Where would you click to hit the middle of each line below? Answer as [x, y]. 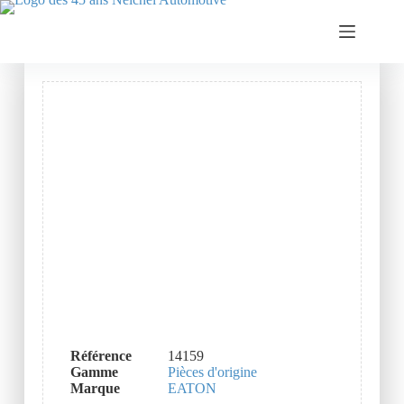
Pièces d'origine [212, 372]
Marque [95, 389]
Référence [101, 356]
